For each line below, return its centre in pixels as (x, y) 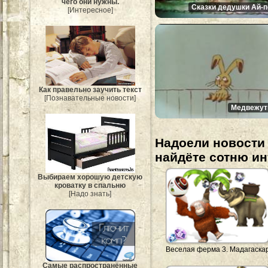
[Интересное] (90, 10)
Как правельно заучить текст (90, 89)
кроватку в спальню (90, 186)
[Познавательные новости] (90, 98)
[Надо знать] (90, 194)
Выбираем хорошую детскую (90, 177)
